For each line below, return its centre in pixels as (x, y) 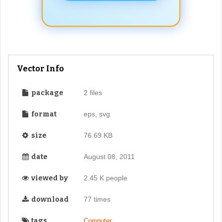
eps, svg (97, 114)
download (49, 199)
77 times (97, 199)
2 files (93, 92)
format (43, 114)
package (47, 93)
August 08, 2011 (109, 156)
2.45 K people (105, 178)
